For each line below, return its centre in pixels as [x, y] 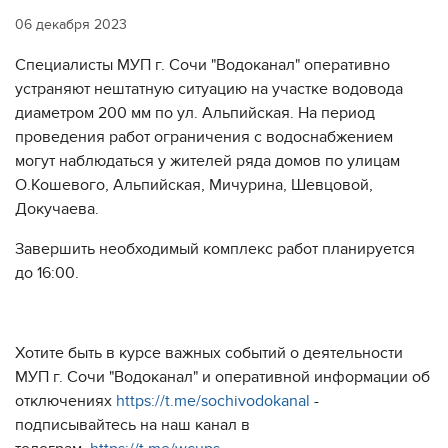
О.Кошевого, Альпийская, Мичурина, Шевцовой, [194, 185]
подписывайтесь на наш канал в [132, 425]
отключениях [65, 401]
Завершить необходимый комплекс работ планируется [215, 249]
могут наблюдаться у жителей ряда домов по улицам [207, 161]
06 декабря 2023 [71, 24]
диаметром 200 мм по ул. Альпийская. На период [195, 113]
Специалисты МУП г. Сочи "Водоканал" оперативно [202, 65]
